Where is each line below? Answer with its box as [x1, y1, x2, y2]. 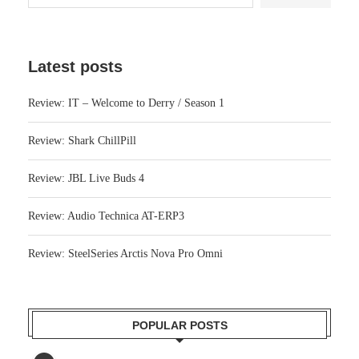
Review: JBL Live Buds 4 [28, 172, 144, 185]
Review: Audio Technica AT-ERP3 [28, 210, 184, 223]
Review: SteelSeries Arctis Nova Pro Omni [28, 248, 223, 260]
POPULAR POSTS [131, 319, 228, 333]
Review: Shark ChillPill [28, 135, 136, 147]
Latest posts [28, 58, 123, 76]
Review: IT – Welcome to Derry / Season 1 [28, 97, 224, 110]
